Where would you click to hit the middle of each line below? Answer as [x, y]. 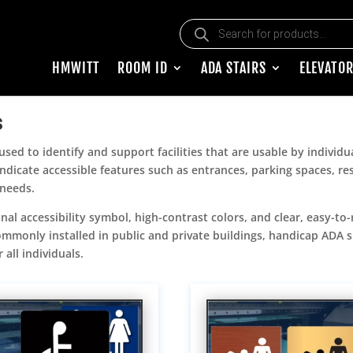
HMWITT [76, 68]
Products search [221, 23]
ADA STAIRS [233, 68]
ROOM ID [143, 68]
